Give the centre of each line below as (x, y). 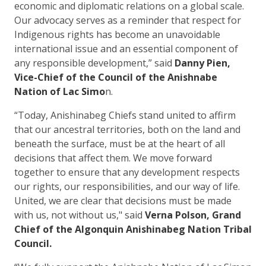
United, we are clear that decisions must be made (123, 200)
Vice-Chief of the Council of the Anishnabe (116, 77)
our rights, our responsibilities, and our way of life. (127, 186)
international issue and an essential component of (126, 48)
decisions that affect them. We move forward (113, 158)
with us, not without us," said (80, 215)
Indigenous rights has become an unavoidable (117, 34)
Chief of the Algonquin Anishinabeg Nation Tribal (133, 229)
